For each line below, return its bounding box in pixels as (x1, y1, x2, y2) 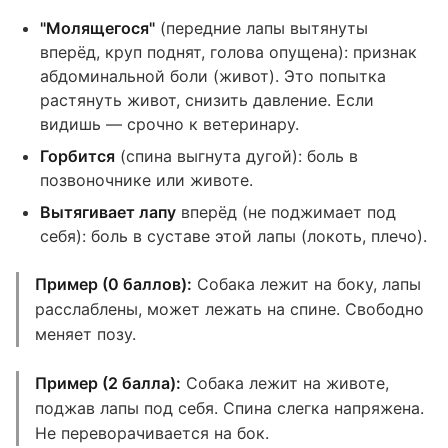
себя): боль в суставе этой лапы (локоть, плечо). (40, 226, 427, 246)
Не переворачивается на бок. (35, 423, 269, 443)
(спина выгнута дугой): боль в (115, 146, 358, 166)
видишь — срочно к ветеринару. (40, 114, 299, 134)
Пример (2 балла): (35, 373, 181, 393)
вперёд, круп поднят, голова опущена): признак (40, 42, 417, 62)
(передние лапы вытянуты (155, 18, 368, 38)
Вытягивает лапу (40, 202, 176, 222)
